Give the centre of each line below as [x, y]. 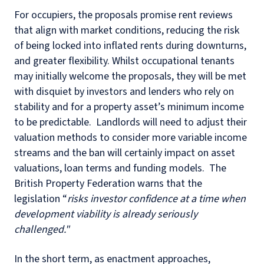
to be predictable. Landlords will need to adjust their [131, 123]
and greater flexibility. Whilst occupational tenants [124, 61]
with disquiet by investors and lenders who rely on [124, 92]
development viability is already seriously [106, 214]
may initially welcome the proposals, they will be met [130, 77]
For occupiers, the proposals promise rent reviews [123, 15]
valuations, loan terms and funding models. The [120, 169]
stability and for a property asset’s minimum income [129, 107]
